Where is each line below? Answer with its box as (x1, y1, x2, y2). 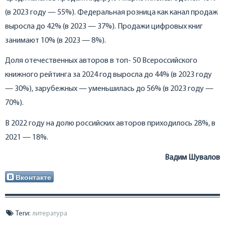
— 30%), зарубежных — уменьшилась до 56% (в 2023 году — (5, 85, 213, 93)
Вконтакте (16, 172, 51, 182)
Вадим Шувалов (165, 154, 220, 162)
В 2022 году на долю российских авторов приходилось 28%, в (5, 119, 215, 128)
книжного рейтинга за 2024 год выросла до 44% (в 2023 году (5, 71, 212, 79)
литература (32, 209, 67, 217)
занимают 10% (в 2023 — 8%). (5, 36, 106, 45)
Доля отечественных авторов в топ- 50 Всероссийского (5, 57, 197, 65)
